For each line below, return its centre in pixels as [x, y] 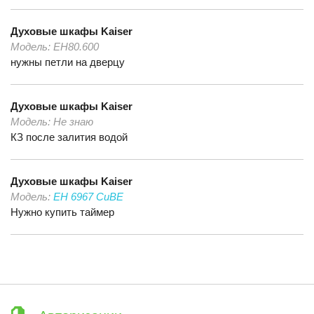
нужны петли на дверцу [68, 62]
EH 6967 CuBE [88, 197]
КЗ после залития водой [69, 137]
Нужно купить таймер [62, 212]
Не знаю [73, 122]
